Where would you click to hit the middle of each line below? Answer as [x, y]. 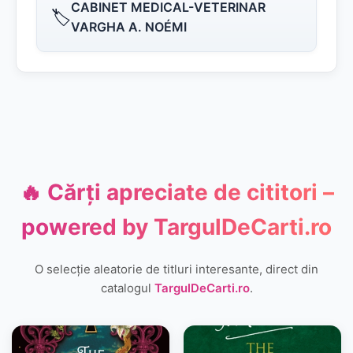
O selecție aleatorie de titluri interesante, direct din [176, 269]
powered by [87, 227]
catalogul [127, 288]
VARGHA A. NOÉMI [129, 27]
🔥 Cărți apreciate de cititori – [176, 192]
